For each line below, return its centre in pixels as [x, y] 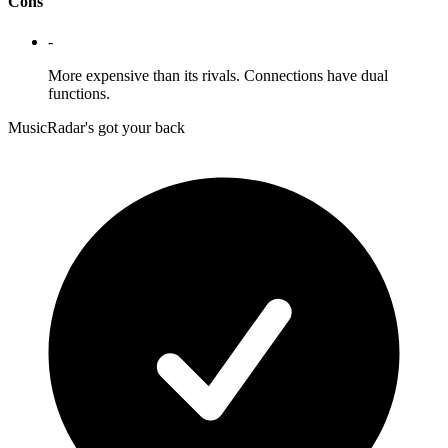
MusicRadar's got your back [96, 127]
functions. [79, 93]
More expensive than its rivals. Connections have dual [218, 75]
